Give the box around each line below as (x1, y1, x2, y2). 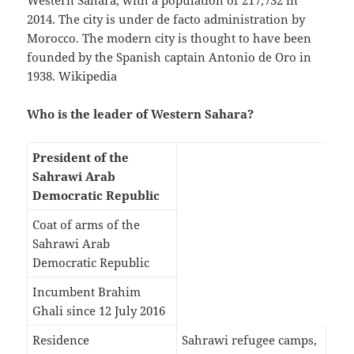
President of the (32, 149, 130, 166)
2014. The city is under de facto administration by (27, 11, 306, 28)
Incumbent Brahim (32, 284, 141, 300)
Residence (32, 332, 90, 348)
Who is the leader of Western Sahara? (27, 106, 254, 122)
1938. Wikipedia (27, 68, 118, 85)
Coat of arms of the (32, 217, 141, 233)
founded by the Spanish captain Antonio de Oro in (27, 49, 312, 66)
